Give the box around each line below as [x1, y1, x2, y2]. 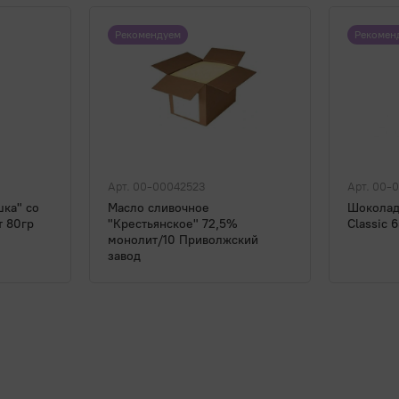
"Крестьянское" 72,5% [108, 216, 238, 232]
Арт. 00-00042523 [108, 180, 206, 194]
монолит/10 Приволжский [108, 232, 258, 248]
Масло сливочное [108, 200, 209, 216]
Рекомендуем [115, 28, 181, 42]
